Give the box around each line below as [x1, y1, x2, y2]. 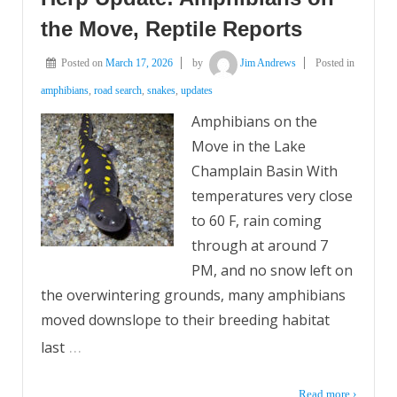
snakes [147, 84, 175, 97]
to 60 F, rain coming [191, 211, 322, 231]
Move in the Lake [191, 136, 306, 157]
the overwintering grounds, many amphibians [41, 285, 346, 306]
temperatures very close [191, 186, 353, 206]
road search [94, 84, 142, 97]
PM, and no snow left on [191, 261, 353, 281]
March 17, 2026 [105, 57, 173, 70]
